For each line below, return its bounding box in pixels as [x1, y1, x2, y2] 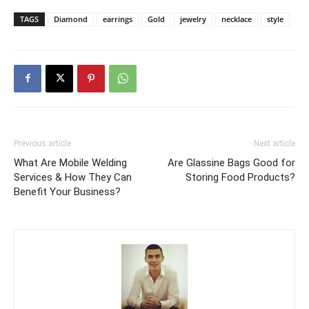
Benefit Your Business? [14, 185, 121, 198]
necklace [221, 13, 252, 24]
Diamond [54, 13, 88, 24]
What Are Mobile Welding [14, 156, 127, 169]
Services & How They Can [14, 170, 132, 183]
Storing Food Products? [186, 170, 295, 183]
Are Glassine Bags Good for [168, 156, 295, 169]
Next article [254, 138, 295, 148]
